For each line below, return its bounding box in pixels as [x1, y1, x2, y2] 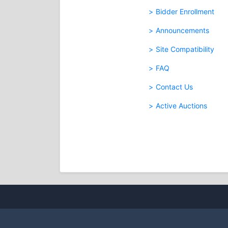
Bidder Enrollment [155, 7, 214, 16]
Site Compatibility [155, 45, 214, 53]
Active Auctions [155, 101, 207, 110]
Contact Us [155, 82, 193, 91]
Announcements [155, 26, 209, 35]
